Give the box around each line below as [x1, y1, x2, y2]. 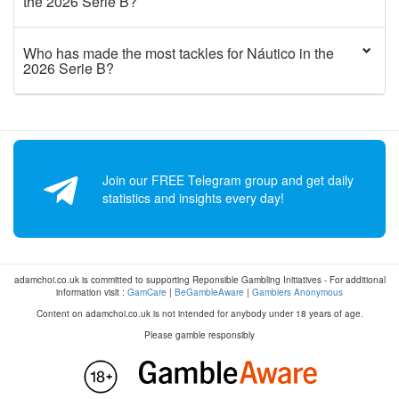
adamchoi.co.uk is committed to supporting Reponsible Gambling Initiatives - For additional [13, 273, 386, 286]
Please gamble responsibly [144, 329, 255, 341]
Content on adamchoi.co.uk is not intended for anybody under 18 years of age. [36, 307, 363, 320]
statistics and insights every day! [102, 189, 284, 207]
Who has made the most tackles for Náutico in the [23, 43, 334, 63]
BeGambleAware [175, 286, 244, 298]
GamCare [127, 286, 167, 298]
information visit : [56, 286, 127, 298]
